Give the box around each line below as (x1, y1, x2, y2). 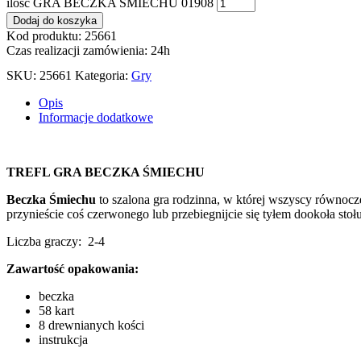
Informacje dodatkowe (39, 110, 153, 124)
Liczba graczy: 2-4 (6, 234, 105, 248)
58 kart (39, 303, 74, 317)
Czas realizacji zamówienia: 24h (6, 43, 170, 57)
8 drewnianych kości (39, 317, 144, 332)
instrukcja (39, 332, 88, 346)
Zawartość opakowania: (6, 261, 139, 276)
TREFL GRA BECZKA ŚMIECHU (6, 164, 205, 179)
